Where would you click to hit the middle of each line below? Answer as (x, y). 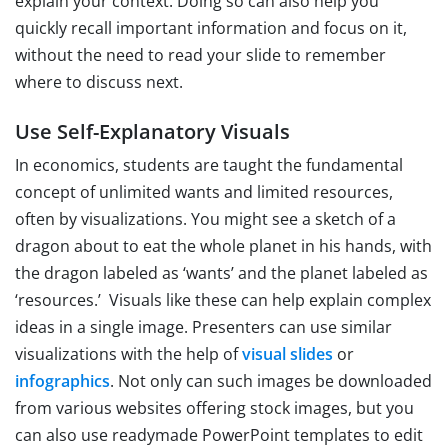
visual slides (287, 354)
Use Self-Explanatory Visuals (152, 132)
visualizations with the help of (128, 354)
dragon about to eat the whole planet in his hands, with (223, 246)
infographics (62, 381)
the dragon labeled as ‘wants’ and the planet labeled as (221, 273)
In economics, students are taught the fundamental (209, 165)
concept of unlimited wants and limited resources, (204, 192)
